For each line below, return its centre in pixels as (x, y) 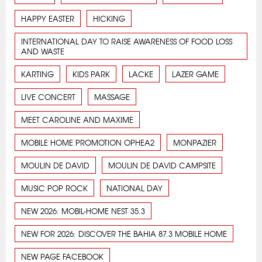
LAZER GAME (195, 74)
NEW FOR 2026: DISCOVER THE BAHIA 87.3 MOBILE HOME (124, 233)
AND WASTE (43, 51)
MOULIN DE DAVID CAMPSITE (162, 165)
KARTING (37, 74)
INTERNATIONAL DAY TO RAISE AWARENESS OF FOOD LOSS (127, 41)
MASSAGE (112, 96)
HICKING (109, 18)
